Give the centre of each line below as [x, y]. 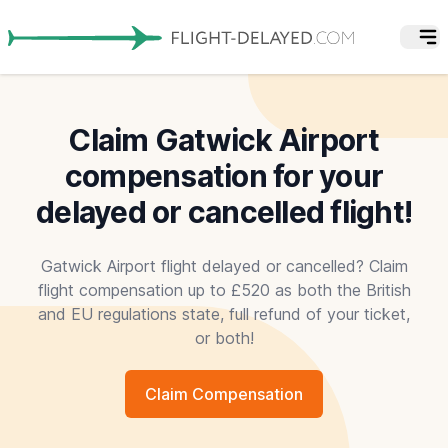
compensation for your [224, 175]
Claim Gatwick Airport [224, 139]
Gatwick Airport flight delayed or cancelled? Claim [224, 265]
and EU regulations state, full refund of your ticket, [224, 313]
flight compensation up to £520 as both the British [224, 289]
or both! [224, 337]
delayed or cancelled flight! [224, 211]
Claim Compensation [224, 393]
